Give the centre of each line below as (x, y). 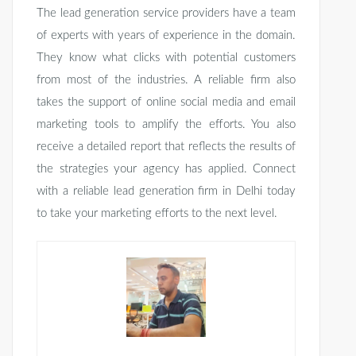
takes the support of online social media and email (166, 103)
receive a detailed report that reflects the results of (166, 147)
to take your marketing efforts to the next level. (157, 214)
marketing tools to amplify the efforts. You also (166, 125)
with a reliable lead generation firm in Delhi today (166, 192)
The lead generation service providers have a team (166, 14)
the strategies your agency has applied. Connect (166, 169)
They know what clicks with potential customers (166, 58)
